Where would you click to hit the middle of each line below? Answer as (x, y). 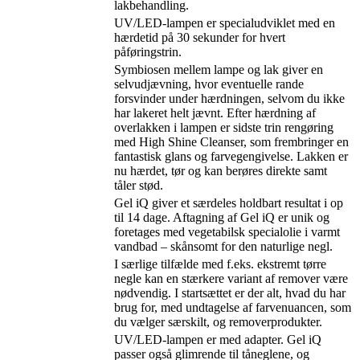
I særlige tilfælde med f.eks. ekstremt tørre (220, 264)
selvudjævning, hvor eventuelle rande (209, 84)
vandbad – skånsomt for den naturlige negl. (223, 246)
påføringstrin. (148, 51)
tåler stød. (139, 185)
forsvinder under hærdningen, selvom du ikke (229, 98)
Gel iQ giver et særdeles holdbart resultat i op (229, 202)
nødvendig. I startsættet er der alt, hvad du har (230, 292)
